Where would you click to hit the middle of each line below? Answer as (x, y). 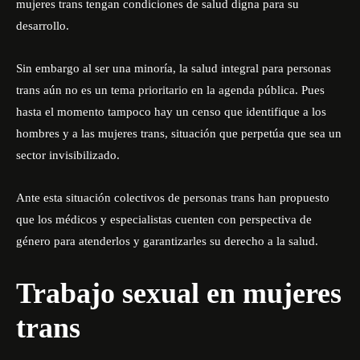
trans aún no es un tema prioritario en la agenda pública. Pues (170, 90)
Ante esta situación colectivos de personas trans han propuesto (173, 198)
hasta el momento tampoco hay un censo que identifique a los (171, 112)
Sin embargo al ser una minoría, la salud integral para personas (174, 68)
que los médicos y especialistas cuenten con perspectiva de (164, 219)
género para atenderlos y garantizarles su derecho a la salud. (167, 241)
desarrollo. (43, 26)
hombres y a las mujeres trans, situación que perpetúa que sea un (179, 133)
